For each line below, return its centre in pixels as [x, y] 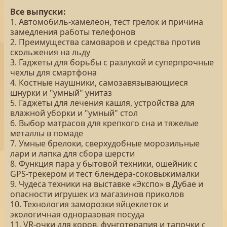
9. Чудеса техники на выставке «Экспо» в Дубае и [107, 184]
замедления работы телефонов [73, 32]
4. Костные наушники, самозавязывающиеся [99, 83]
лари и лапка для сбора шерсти [72, 154]
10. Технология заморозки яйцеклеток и [89, 204]
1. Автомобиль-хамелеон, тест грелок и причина [107, 22]
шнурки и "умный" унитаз [61, 93]
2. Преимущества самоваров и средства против [105, 42]
